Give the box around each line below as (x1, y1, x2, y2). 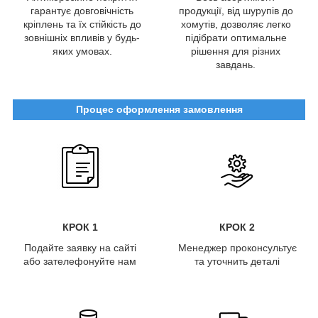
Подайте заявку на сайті (23, 241, 136, 253)
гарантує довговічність (31, 4, 133, 16)
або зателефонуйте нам (23, 255, 136, 267)
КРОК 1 (62, 221, 98, 233)
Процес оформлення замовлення (75, 103, 243, 115)
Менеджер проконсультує (177, 241, 297, 253)
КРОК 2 (219, 221, 255, 233)
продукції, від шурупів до (178, 4, 293, 16)
